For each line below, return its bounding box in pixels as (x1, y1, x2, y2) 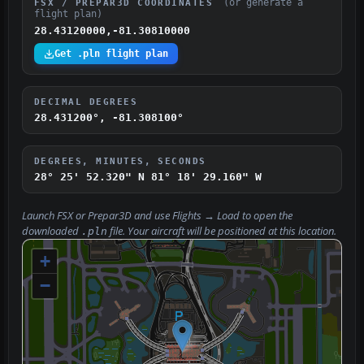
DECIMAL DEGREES (34, 97, 138, 107)
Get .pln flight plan (54, 48, 168, 60)
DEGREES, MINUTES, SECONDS (34, 156, 206, 167)
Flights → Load (172, 209, 240, 223)
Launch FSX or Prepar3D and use (22, 209, 172, 223)
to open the (240, 209, 292, 223)
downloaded (22, 224, 81, 239)
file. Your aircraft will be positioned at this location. (107, 224, 336, 239)
